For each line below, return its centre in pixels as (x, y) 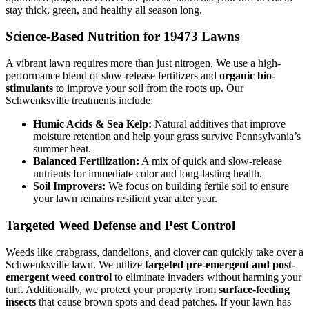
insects (21, 301)
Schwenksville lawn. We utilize (75, 264)
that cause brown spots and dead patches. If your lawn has (163, 301)
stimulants (29, 88)
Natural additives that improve (219, 124)
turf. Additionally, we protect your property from (112, 289)
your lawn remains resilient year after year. (125, 199)
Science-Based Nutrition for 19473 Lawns (122, 37)
